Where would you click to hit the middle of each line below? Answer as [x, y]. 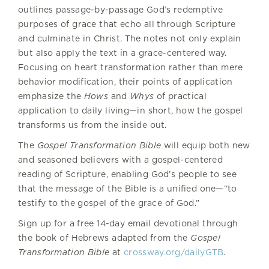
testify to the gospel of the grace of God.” [110, 203]
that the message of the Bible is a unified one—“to [128, 188]
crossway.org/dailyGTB [174, 252]
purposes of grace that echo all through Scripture [127, 24]
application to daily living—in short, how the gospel [131, 110]
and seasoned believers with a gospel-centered [120, 159]
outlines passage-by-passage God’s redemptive [121, 9]
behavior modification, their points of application [125, 81]
